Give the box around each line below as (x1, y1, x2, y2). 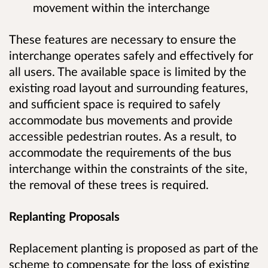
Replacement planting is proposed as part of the (9, 240, 258, 255)
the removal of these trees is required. (9, 177, 209, 191)
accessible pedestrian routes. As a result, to (9, 129, 236, 143)
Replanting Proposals (9, 209, 120, 224)
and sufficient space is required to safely (9, 96, 220, 111)
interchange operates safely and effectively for (9, 48, 253, 62)
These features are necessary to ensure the (9, 32, 236, 46)
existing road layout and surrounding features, (9, 80, 248, 95)
